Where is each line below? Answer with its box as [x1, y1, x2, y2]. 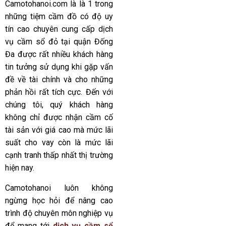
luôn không [51, 183, 113, 193]
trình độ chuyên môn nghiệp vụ [5, 208, 113, 218]
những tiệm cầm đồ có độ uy [5, 12, 113, 22]
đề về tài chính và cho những [5, 75, 113, 85]
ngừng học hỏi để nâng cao [5, 195, 113, 205]
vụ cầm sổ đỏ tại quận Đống [5, 37, 113, 47]
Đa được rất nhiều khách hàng [5, 49, 113, 60]
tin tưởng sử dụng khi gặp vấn [5, 62, 113, 72]
